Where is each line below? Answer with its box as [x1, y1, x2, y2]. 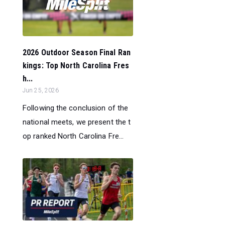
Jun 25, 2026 [23, 86, 59, 94]
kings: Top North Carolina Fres [23, 60, 130, 70]
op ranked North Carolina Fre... [23, 131, 124, 141]
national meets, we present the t [23, 117, 131, 127]
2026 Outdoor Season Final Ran [23, 47, 131, 57]
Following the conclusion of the [23, 103, 129, 113]
